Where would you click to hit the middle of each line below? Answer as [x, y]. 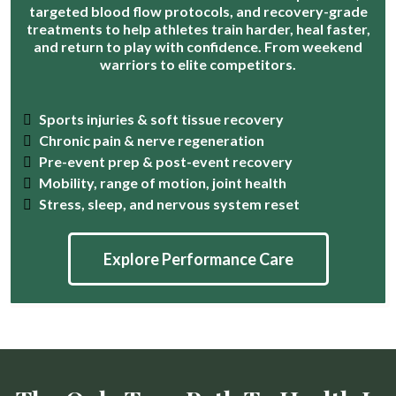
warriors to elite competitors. [198, 65]
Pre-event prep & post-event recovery [166, 162]
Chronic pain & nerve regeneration [152, 141]
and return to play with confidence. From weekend [198, 47]
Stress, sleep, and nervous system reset [169, 204]
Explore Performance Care [198, 259]
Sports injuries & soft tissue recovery [161, 119]
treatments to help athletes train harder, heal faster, [198, 29]
